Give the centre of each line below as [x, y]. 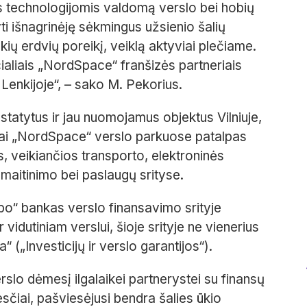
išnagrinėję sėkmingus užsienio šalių [119, 27]
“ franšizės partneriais [177, 66]
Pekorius [152, 85]
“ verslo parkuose [140, 137]
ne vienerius [223, 228]
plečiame [226, 47]
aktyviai [174, 47]
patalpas [221, 137]
